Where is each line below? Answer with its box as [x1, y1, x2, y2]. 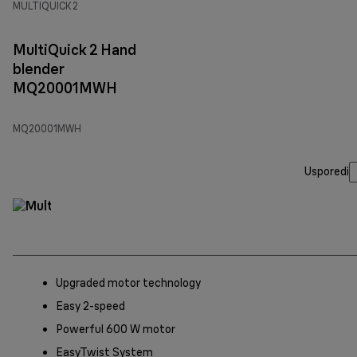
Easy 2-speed [56, 298, 125, 313]
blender [13, 59, 65, 78]
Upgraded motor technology [56, 275, 201, 290]
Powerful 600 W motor [56, 321, 175, 336]
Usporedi [304, 164, 349, 179]
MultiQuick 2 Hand [13, 40, 136, 59]
